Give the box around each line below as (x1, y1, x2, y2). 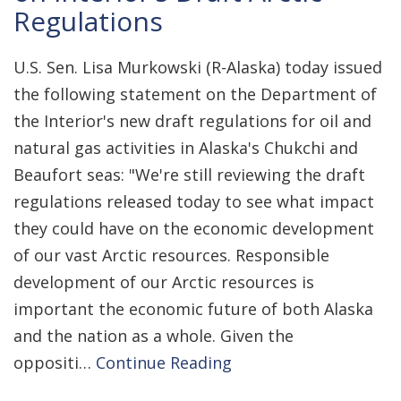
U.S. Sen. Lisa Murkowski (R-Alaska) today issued (13, 56, 382, 78)
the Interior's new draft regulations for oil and (13, 110, 371, 132)
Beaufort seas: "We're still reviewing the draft (13, 164, 365, 185)
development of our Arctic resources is (13, 271, 314, 293)
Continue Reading (96, 352, 232, 373)
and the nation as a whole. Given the (13, 325, 294, 346)
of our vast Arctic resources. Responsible (13, 244, 329, 266)
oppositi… (13, 352, 96, 373)
